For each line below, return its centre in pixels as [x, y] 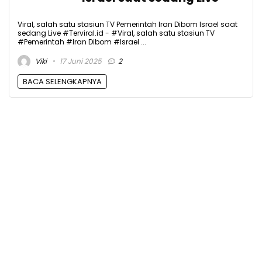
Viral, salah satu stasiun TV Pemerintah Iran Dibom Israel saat [127, 25]
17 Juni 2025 [80, 61]
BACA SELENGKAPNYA [62, 81]
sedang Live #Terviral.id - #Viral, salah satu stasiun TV [116, 33]
